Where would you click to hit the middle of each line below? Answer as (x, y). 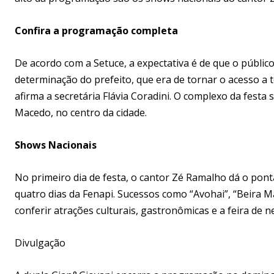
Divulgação (40, 243)
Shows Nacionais (56, 145)
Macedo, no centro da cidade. (81, 112)
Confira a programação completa (96, 30)
